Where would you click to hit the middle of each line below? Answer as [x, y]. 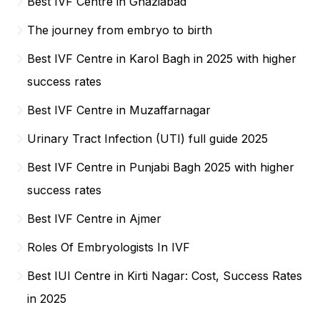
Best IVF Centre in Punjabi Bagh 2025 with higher [161, 167]
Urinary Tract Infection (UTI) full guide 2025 [148, 138]
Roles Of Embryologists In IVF [109, 247]
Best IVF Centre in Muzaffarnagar [119, 110]
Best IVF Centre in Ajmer [95, 218]
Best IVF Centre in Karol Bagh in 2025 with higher [162, 58]
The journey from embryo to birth [120, 30]
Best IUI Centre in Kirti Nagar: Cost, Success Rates [165, 275]
